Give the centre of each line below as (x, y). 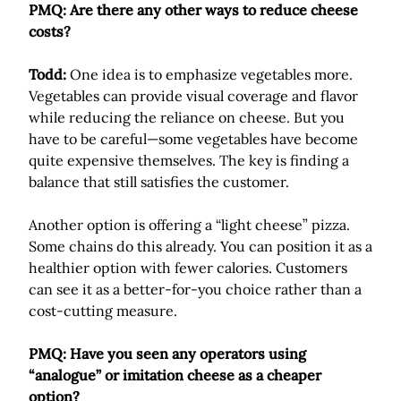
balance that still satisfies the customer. (159, 182)
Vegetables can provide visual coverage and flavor (193, 96)
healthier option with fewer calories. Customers (188, 268)
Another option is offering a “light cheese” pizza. (189, 225)
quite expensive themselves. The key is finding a (189, 160)
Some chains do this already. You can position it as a (200, 246)
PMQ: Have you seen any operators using (167, 354)
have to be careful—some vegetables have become (193, 139)
